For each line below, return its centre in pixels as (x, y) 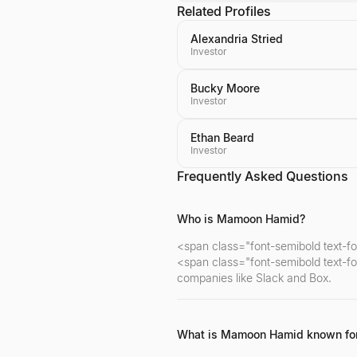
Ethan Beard (222, 137)
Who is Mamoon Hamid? (241, 219)
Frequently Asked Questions (263, 176)
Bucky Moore (225, 88)
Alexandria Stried (237, 39)
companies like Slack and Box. (254, 278)
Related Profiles (224, 11)
